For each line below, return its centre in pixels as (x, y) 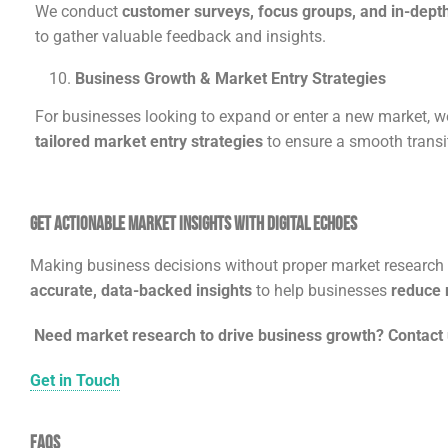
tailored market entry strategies (149, 142)
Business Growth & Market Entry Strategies (230, 79)
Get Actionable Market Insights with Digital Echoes (193, 224)
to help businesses (321, 291)
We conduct (78, 12)
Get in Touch (75, 381)
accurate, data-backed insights (141, 291)
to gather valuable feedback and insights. (180, 37)
